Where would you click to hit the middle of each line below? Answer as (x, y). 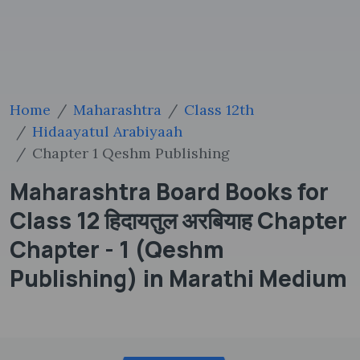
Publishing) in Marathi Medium (178, 278)
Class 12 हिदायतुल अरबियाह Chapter (178, 220)
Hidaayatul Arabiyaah (107, 131)
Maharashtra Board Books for (169, 191)
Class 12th (219, 110)
